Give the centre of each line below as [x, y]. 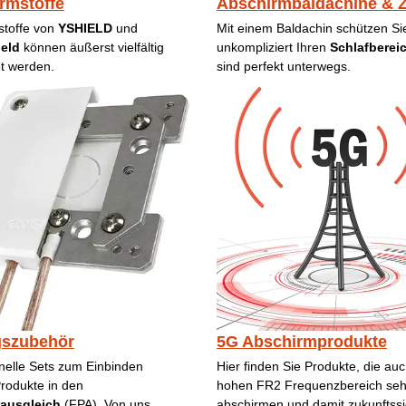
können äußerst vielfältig [92, 48]
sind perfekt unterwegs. [283, 67]
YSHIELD [85, 29]
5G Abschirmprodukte [301, 342]
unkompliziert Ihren [273, 48]
